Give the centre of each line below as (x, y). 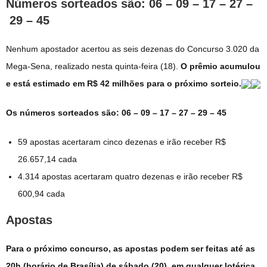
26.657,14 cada (47, 159)
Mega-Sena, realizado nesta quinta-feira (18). (93, 66)
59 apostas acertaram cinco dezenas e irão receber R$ (122, 142)
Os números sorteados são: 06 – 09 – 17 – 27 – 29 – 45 (116, 112)
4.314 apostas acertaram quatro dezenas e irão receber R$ (130, 176)
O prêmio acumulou (221, 66)
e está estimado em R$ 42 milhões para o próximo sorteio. (124, 83)
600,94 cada (41, 193)
